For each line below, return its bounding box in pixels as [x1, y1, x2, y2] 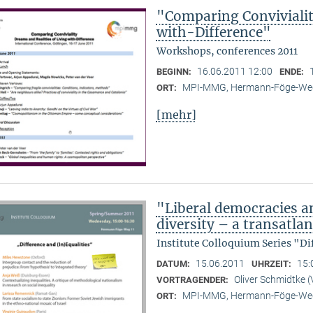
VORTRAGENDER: [156, 275, 231, 286]
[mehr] [156, 107, 196, 122]
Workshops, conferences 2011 [156, 45, 298, 58]
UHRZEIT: [251, 259, 293, 270]
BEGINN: [156, 66, 194, 78]
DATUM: [156, 259, 192, 270]
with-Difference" [156, 24, 271, 41]
